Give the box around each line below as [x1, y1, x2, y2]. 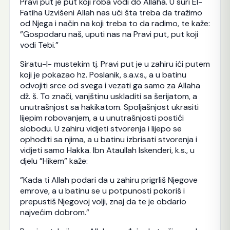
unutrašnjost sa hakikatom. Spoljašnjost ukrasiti [20, 101, 199, 112]
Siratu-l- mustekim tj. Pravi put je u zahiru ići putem [20, 58, 210, 69]
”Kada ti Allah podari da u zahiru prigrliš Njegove [20, 174, 198, 185]
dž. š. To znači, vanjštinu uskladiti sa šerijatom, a [20, 90, 197, 102]
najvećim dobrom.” [20, 206, 89, 218]
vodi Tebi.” [20, 39, 59, 50]
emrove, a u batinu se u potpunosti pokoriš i [20, 185, 185, 196]
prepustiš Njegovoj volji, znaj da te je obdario [20, 196, 186, 207]
